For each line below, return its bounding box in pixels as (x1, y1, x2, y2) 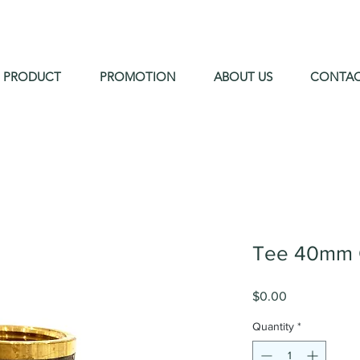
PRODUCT (3, 69, 61, 84)
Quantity (252, 320, 294, 333)
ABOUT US (214, 69, 272, 84)
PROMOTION (100, 69, 176, 84)
